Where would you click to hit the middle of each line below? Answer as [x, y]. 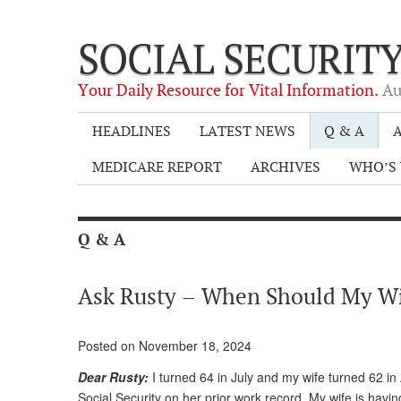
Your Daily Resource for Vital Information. [230, 90]
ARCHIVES [286, 166]
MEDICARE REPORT [157, 166]
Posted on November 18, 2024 [165, 345]
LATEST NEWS [247, 131]
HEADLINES [132, 131]
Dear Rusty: [113, 376]
